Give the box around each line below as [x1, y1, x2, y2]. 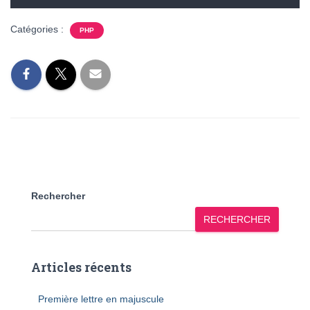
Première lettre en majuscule [38, 293, 164, 304]
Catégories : [10, 24, 66, 35]
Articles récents [31, 259, 131, 275]
